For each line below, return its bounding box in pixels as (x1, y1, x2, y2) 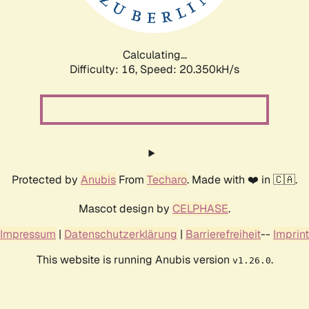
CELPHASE (172, 201, 228, 216)
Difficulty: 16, (70, 61, 140, 77)
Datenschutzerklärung (64, 226, 177, 241)
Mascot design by (79, 201, 172, 216)
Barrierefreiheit (186, 226, 261, 241)
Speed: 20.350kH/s (140, 61, 239, 77)
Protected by (12, 172, 81, 187)
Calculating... (122, 47, 187, 62)
